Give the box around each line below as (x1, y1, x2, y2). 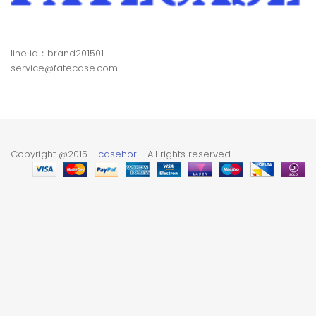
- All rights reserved (137, 147, 231, 161)
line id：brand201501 (11, 46, 104, 60)
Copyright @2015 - (11, 147, 98, 161)
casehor (98, 147, 137, 161)
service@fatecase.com (11, 61, 118, 75)
